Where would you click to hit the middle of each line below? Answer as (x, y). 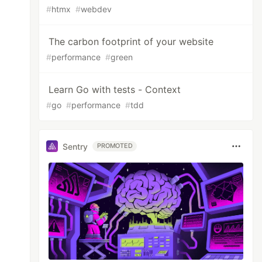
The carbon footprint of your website (131, 42)
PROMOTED (115, 146)
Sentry (75, 146)
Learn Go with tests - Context (115, 89)
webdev (96, 9)
